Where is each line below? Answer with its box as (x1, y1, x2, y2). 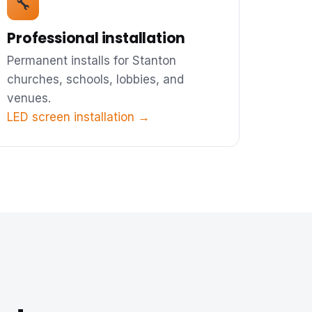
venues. (7, 91, 52, 105)
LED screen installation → (7, 109, 150, 124)
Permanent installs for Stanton (7, 53, 177, 68)
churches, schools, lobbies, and (7, 72, 185, 86)
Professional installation (7, 27, 186, 48)
